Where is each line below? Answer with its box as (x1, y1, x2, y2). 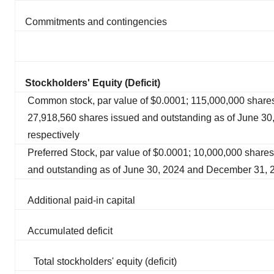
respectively (28, 129, 80, 140)
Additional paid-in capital (28, 194, 135, 206)
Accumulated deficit (28, 225, 113, 236)
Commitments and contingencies (25, 16, 167, 27)
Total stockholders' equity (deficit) (34, 256, 177, 267)
